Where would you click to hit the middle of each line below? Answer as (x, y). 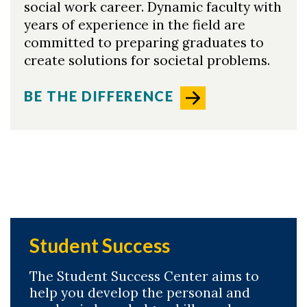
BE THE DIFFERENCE (99, 96)
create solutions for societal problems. (147, 60)
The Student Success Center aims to (144, 277)
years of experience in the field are (135, 24)
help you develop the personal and (140, 293)
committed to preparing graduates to (144, 42)
